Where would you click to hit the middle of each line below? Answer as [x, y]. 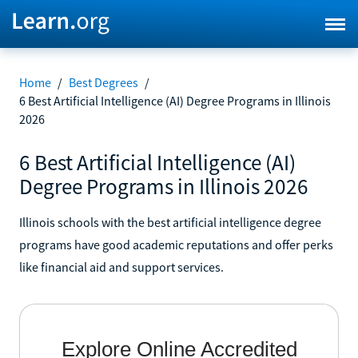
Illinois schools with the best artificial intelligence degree [170, 222]
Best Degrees [103, 82]
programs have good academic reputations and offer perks [176, 244]
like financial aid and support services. [121, 267]
